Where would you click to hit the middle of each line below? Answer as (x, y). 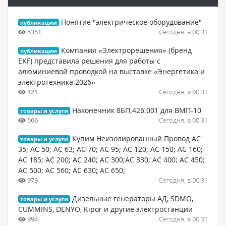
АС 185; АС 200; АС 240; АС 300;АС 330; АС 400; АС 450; (111, 159)
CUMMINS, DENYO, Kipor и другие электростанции (105, 209)
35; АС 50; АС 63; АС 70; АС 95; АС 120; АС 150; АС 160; (110, 149)
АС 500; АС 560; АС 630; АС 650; (72, 170)
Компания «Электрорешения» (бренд (127, 50)
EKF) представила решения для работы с (89, 61)
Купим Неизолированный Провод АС (137, 138)
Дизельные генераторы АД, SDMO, (133, 198)
